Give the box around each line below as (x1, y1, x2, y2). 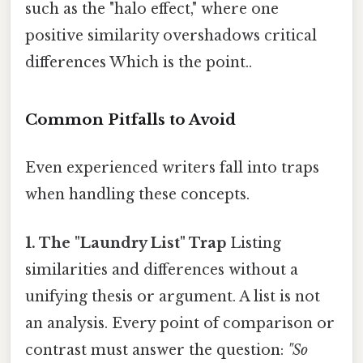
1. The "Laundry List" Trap (25, 233, 226, 252)
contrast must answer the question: (25, 340, 288, 359)
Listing (226, 233, 281, 252)
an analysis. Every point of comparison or (25, 314, 335, 332)
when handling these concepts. (25, 186, 250, 204)
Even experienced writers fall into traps (25, 159, 319, 177)
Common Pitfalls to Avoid (25, 110, 236, 130)
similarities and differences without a (25, 260, 298, 279)
